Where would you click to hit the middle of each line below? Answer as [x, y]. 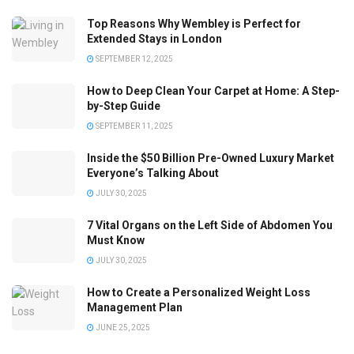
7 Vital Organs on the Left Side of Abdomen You [210, 225]
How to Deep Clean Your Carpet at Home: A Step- [213, 90]
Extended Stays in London [154, 38]
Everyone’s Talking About [153, 173]
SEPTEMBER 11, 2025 [134, 126]
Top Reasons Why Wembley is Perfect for [194, 23]
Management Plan [135, 307]
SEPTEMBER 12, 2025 [134, 58]
